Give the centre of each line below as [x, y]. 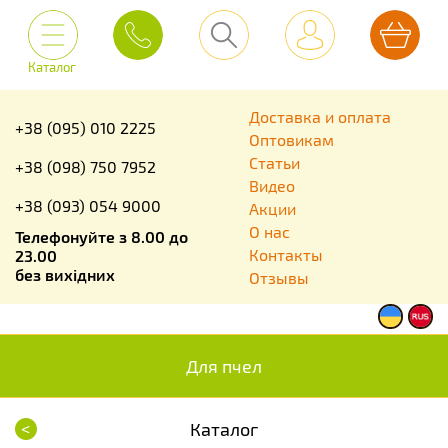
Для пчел [224, 366]
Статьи [274, 162]
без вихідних [65, 274]
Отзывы [279, 277]
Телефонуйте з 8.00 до [101, 236]
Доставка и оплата [320, 116]
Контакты [286, 254]
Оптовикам [291, 139]
